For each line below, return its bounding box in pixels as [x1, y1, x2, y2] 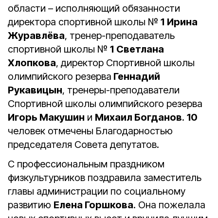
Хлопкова [8, 57, 56, 69]
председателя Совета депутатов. [8, 139, 159, 150]
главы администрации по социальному [8, 185, 185, 197]
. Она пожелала [133, 199, 205, 211]
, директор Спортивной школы [56, 57, 195, 69]
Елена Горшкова [54, 199, 133, 211]
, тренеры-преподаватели [62, 84, 180, 96]
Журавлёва [8, 30, 65, 41]
